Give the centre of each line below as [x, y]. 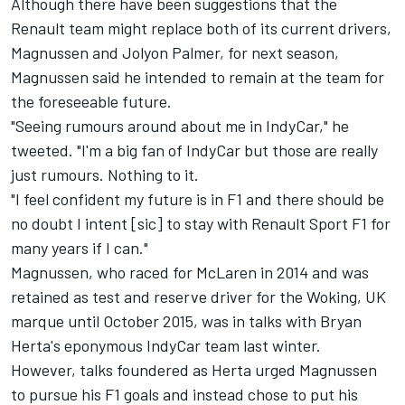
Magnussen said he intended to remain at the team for [198, 77]
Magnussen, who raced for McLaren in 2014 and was [190, 273]
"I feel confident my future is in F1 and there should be [198, 199]
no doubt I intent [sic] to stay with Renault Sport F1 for [201, 224]
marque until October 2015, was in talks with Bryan [186, 321]
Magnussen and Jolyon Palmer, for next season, [175, 53]
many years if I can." [80, 248]
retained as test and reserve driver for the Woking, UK [198, 297]
